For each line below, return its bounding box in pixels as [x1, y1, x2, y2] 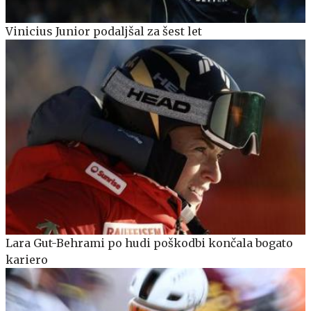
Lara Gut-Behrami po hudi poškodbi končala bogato [6, 235, 293, 250]
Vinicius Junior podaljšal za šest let [6, 24, 202, 38]
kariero [6, 252, 48, 267]
